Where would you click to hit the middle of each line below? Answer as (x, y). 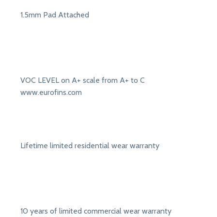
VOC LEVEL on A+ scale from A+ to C (83, 80)
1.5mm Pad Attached (55, 15)
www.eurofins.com (51, 93)
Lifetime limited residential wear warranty (90, 146)
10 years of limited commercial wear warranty (96, 211)
